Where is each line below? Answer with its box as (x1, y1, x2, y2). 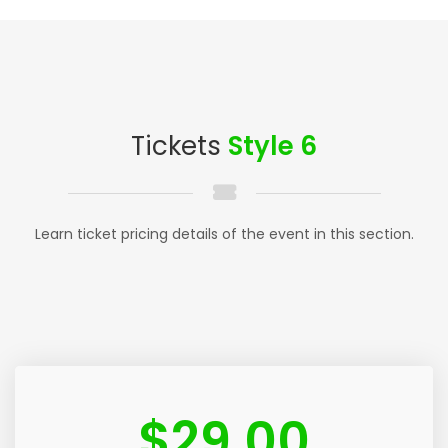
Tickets (131, 128, 228, 165)
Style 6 (228, 128, 317, 165)
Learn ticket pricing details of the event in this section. (34, 224, 414, 245)
